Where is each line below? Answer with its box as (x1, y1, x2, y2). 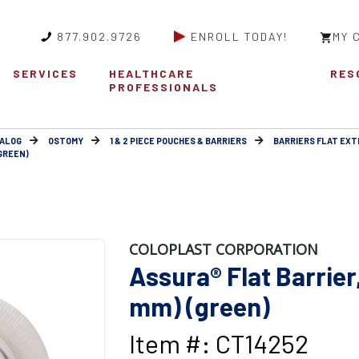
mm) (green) (128, 291, 270, 322)
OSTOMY (48, 135, 83, 147)
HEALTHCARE (109, 67, 195, 81)
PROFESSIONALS (109, 80, 219, 95)
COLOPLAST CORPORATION (128, 240, 318, 260)
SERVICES (12, 67, 78, 81)
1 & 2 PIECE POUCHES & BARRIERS (110, 135, 247, 147)
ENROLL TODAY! (191, 30, 288, 43)
